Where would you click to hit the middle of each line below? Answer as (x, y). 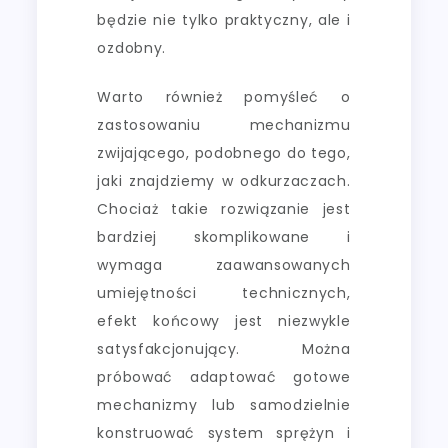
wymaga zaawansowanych (224, 264)
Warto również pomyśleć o (224, 96)
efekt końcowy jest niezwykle (224, 320)
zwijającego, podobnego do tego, (224, 152)
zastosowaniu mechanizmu (224, 124)
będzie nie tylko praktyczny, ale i (224, 19)
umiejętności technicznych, (224, 292)
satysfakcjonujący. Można (224, 348)
